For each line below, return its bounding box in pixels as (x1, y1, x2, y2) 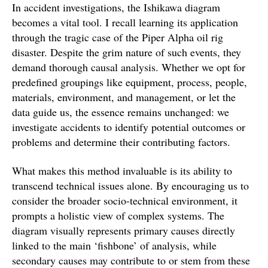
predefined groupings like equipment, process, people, (12, 75, 247, 90)
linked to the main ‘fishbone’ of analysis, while (12, 237, 217, 252)
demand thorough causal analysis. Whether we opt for (12, 60, 245, 75)
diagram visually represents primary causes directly (12, 223, 235, 237)
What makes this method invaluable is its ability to (12, 163, 232, 178)
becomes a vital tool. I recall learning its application (12, 15, 238, 30)
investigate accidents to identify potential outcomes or (12, 120, 245, 135)
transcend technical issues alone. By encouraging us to (12, 178, 249, 193)
